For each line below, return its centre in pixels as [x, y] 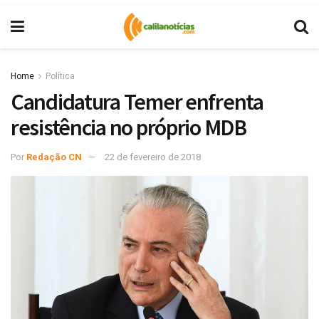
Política [60, 76]
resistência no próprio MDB [129, 127]
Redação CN [54, 157]
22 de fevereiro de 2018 [153, 157]
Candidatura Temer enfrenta [137, 102]
